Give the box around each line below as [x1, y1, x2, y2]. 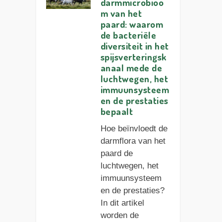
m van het [100, 7, 142, 20]
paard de [100, 149, 133, 159]
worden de [100, 211, 139, 221]
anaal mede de [100, 61, 163, 74]
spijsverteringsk [100, 51, 166, 63]
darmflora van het [100, 136, 166, 146]
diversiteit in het [100, 40, 169, 53]
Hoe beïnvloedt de [100, 124, 167, 134]
